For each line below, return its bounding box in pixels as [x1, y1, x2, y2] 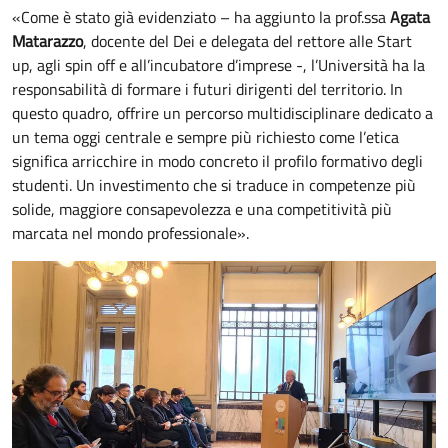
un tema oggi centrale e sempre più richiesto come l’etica [12, 125, 399, 150]
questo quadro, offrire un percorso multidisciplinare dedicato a [12, 101, 433, 126]
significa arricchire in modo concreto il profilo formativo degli [12, 149, 423, 174]
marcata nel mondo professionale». [12, 221, 249, 246]
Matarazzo [12, 29, 83, 54]
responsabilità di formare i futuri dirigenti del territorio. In [12, 77, 403, 102]
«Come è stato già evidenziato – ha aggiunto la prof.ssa [12, 5, 390, 30]
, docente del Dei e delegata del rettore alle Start [83, 29, 412, 54]
